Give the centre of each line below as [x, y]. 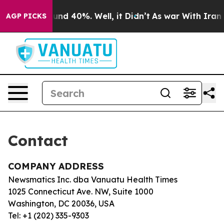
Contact [38, 140]
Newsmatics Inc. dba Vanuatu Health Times [93, 179]
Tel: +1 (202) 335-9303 [48, 215]
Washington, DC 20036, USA [61, 203]
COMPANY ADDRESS [56, 166]
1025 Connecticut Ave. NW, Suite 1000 [81, 191]
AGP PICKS [26, 16]
